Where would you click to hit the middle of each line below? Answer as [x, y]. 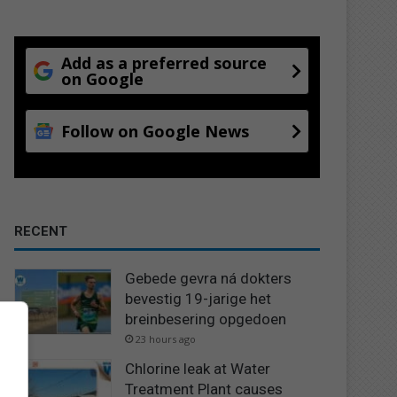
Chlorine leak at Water [198, 368]
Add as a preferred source [164, 62]
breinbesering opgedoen [206, 319]
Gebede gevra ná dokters [209, 278]
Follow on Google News [156, 131]
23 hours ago [166, 339]
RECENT [41, 231]
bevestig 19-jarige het [198, 298]
